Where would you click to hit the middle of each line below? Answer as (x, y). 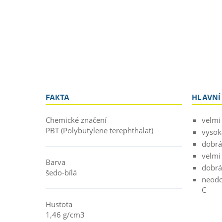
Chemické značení (76, 120)
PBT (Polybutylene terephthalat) (99, 130)
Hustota (59, 204)
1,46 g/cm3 (65, 214)
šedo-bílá (61, 172)
